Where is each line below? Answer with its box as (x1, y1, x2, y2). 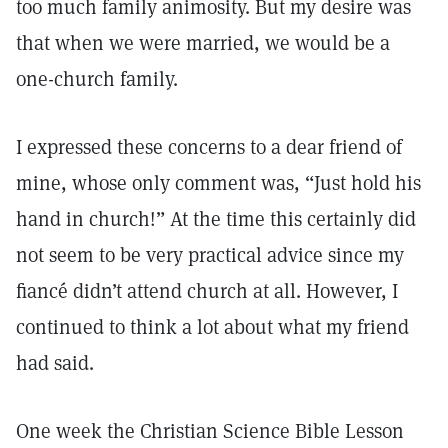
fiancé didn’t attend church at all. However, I (16, 278, 398, 304)
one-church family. (16, 66, 178, 92)
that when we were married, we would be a (16, 30, 390, 56)
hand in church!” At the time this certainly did (16, 206, 416, 232)
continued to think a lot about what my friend (16, 314, 409, 340)
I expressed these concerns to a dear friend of (16, 134, 402, 160)
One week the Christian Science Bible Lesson (16, 418, 404, 444)
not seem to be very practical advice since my (16, 242, 404, 268)
